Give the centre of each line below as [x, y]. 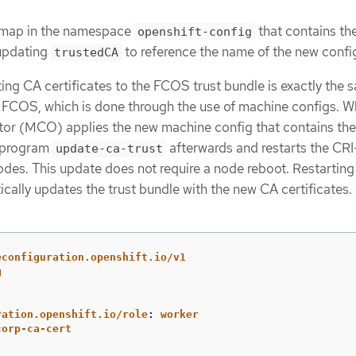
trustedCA [86, 53]
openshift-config [195, 32]
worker [180, 314]
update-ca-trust [109, 148]
